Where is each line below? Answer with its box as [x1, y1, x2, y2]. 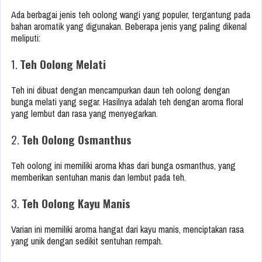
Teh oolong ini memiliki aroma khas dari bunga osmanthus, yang [11, 159, 236, 173]
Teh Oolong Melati [20, 56, 106, 73]
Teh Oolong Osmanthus [22, 131, 132, 148]
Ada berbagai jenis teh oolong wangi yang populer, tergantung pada [11, 8, 250, 22]
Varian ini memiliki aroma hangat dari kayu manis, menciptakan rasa [11, 223, 244, 236]
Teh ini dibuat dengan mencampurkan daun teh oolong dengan [11, 84, 230, 97]
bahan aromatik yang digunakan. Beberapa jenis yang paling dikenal [11, 20, 247, 33]
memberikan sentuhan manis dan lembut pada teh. [11, 171, 186, 184]
